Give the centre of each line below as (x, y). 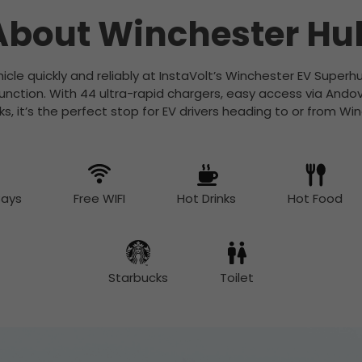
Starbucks (138, 278)
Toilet (236, 278)
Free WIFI (99, 198)
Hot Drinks (206, 198)
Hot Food (315, 198)
